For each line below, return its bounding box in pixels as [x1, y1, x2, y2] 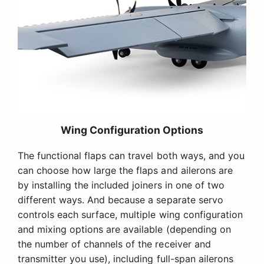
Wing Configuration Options [60, 124, 204, 137]
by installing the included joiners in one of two [18, 179, 225, 192]
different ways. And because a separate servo [18, 194, 223, 206]
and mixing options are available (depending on [18, 223, 231, 236]
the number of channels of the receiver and [18, 238, 211, 250]
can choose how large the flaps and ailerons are [18, 164, 233, 177]
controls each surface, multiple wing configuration [18, 209, 243, 221]
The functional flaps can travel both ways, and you [18, 150, 245, 162]
